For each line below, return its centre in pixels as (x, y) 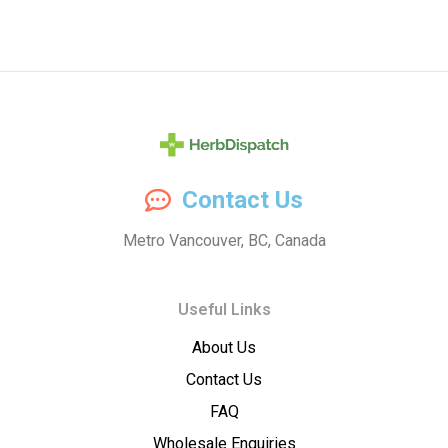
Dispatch (80, 228)
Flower (63, 420)
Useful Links (224, 310)
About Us (224, 348)
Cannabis (84, 372)
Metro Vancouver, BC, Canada (224, 241)
